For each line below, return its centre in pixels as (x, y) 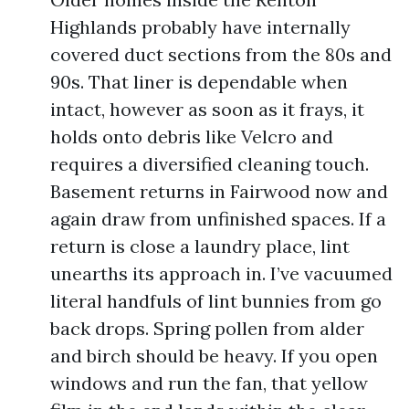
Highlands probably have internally (200, 27)
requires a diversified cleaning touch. (210, 164)
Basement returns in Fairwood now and (219, 191)
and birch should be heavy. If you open (214, 356)
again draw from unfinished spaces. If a (218, 219)
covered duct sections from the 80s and (221, 54)
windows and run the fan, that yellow (209, 383)
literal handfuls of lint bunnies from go (216, 301)
